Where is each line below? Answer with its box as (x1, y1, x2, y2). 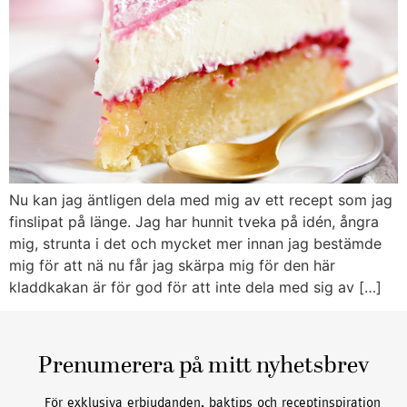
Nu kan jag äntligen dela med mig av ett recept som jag (9, 191, 392, 210)
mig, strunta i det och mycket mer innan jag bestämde (9, 234, 382, 253)
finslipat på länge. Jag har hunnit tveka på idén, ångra (9, 213, 379, 232)
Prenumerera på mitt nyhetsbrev (38, 354, 369, 381)
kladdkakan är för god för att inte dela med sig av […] (9, 278, 382, 297)
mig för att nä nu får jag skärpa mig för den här (9, 256, 335, 275)
